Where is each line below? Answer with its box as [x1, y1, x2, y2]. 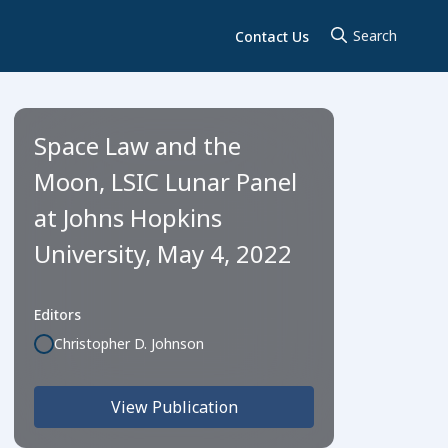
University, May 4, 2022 [34, 237, 292, 270]
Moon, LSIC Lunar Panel [34, 165, 297, 198]
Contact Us [234, 26, 309, 46]
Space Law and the [34, 129, 241, 162]
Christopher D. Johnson [54, 334, 204, 353]
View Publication [110, 396, 238, 418]
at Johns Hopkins [34, 201, 222, 234]
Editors [34, 305, 81, 324]
